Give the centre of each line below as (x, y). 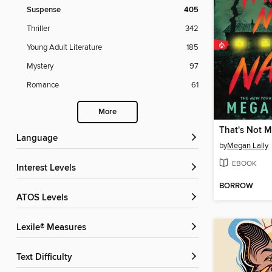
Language (39, 139)
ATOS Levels (45, 198)
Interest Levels (47, 168)
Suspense (44, 10)
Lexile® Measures (54, 228)
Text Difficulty (46, 258)
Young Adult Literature (64, 48)
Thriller (38, 29)
